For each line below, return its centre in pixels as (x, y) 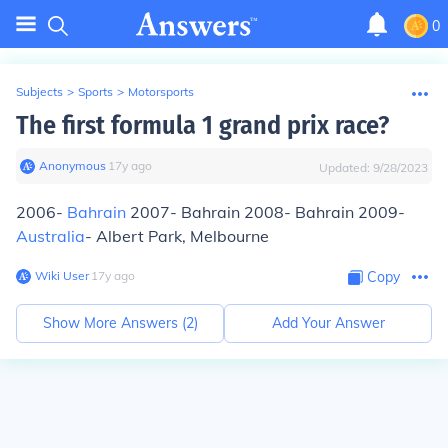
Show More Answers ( (114, 323)
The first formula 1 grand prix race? (202, 125)
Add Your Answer (328, 323)
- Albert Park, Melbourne (177, 236)
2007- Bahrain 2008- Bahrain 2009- (265, 212)
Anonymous (72, 165)
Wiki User (62, 275)
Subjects (39, 91)
